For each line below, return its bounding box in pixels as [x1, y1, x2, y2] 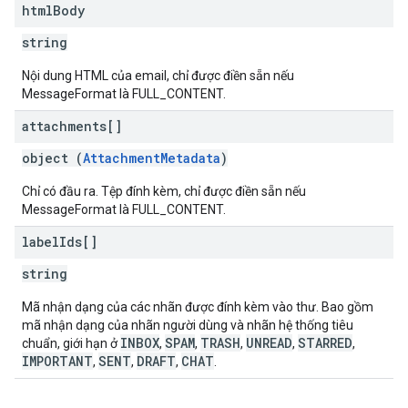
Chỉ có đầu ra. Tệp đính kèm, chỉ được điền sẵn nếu [22, 184, 306, 199]
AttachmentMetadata [83, 149, 220, 167]
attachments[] [22, 117, 122, 135]
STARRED [298, 334, 352, 352]
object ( [22, 149, 83, 167]
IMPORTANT [22, 352, 93, 370]
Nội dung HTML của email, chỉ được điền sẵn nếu [22, 68, 294, 83]
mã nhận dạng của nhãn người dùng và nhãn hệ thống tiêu [22, 318, 353, 332]
